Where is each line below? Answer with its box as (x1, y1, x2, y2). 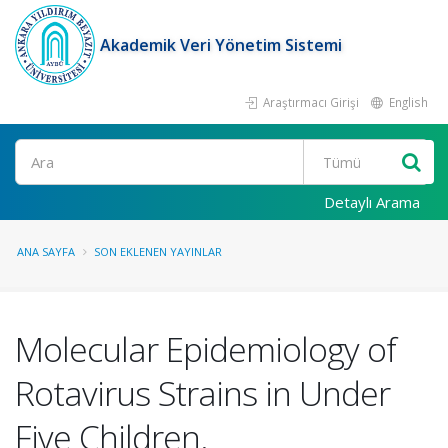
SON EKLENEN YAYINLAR (94, 244, 222, 259)
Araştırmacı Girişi (260, 94, 359, 110)
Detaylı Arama (324, 192, 420, 212)
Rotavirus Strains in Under (15, 370, 390, 416)
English (386, 94, 428, 110)
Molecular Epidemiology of (15, 326, 396, 372)
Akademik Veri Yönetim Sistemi (100, 34, 342, 56)
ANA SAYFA (17, 244, 75, 259)
